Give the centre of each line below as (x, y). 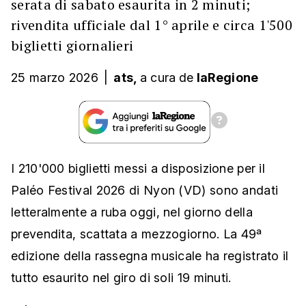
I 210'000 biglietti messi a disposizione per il (138, 168)
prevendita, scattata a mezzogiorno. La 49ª (137, 234)
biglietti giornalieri (72, 45)
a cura (158, 78)
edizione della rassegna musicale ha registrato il (150, 256)
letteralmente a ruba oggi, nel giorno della (132, 212)
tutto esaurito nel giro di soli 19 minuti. (121, 278)
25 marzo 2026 (55, 78)
